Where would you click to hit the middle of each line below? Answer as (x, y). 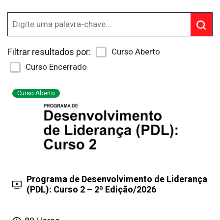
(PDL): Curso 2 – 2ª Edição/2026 (92, 190)
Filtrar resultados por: (49, 53)
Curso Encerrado (56, 67)
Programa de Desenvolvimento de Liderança (117, 180)
